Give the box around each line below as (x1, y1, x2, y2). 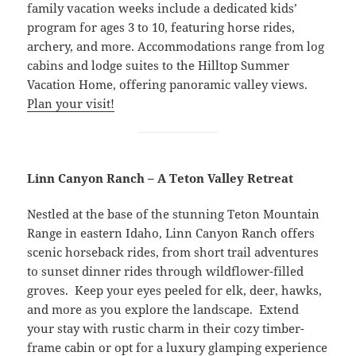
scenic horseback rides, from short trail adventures (27, 243, 319, 260)
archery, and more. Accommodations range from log (27, 37, 325, 54)
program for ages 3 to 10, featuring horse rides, (27, 18, 296, 35)
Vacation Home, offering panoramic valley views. (27, 75, 308, 92)
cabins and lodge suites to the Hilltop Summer (27, 56, 290, 73)
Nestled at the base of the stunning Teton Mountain (27, 205, 320, 222)
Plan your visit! (27, 95, 115, 111)
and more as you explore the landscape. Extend (27, 300, 300, 317)
